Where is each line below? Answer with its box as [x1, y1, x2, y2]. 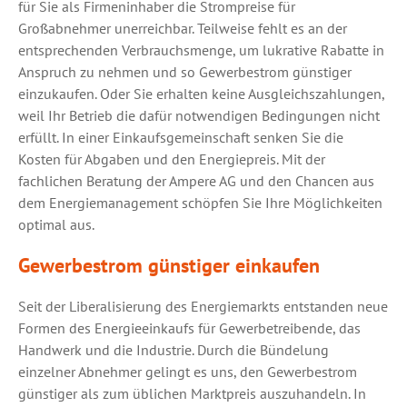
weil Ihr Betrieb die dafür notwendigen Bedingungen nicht [18, 106, 380, 124]
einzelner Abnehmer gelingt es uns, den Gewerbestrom [18, 362, 357, 381]
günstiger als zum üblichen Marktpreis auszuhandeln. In [18, 384, 366, 402]
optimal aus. [18, 215, 94, 233]
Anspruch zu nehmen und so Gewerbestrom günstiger [18, 63, 352, 81]
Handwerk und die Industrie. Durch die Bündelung [18, 341, 329, 359]
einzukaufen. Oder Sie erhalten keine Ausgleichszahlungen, [18, 84, 384, 103]
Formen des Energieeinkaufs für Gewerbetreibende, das [18, 319, 361, 337]
